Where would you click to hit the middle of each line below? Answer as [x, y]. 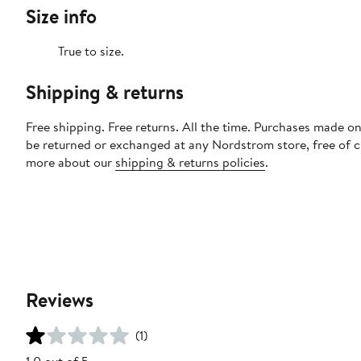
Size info [61, 17]
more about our [71, 162]
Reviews [60, 300]
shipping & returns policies [190, 162]
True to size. [91, 51]
